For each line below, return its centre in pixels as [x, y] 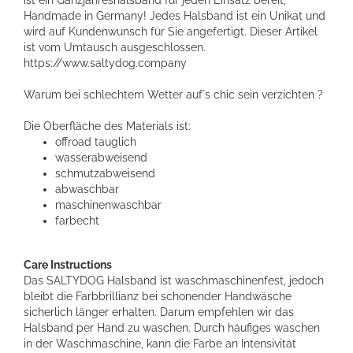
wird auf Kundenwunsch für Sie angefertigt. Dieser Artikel [171, 31]
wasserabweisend [101, 157]
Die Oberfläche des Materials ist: [107, 126]
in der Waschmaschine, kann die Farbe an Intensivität [160, 343]
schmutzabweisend [105, 173]
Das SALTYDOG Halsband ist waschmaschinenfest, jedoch [174, 280]
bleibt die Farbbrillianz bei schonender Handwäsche [158, 296]
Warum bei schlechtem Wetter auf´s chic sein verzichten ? [173, 94]
